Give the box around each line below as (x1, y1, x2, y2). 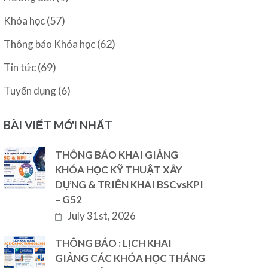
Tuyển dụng (4, 84, 57, 97)
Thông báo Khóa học (4, 38, 96, 50)
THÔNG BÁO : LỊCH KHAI (55, 237, 172, 249)
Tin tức (4, 61, 36, 74)
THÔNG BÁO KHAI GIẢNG (55, 148, 179, 161)
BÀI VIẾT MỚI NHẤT (4, 118, 113, 132)
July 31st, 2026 (68, 209, 136, 222)
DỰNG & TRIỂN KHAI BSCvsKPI (55, 178, 204, 191)
